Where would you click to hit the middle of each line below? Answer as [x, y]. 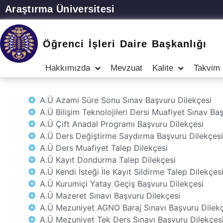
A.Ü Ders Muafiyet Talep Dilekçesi [104, 148]
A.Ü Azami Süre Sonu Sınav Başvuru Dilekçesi [125, 100]
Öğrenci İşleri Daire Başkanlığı [125, 44]
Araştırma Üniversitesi [60, 9]
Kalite [163, 68]
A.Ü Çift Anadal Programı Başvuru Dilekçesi [121, 124]
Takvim [207, 68]
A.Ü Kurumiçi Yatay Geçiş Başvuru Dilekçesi [121, 184]
